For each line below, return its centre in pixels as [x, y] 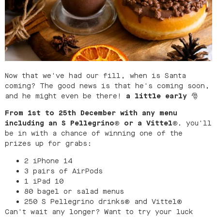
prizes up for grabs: [48, 144]
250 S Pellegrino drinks [74, 201]
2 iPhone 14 [48, 161]
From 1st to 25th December [60, 113]
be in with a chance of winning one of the [94, 134]
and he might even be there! [65, 96]
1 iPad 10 [44, 181]
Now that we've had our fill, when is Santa [95, 76]
